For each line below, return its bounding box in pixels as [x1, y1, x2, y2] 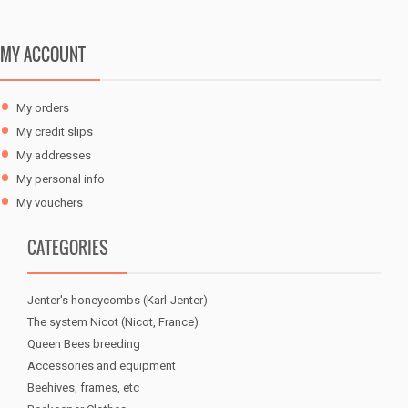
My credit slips [16, 125, 93, 138]
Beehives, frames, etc [27, 381, 139, 394]
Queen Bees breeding [27, 337, 140, 351]
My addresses [16, 148, 91, 162]
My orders [16, 101, 69, 115]
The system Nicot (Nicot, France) [27, 315, 199, 329]
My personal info [16, 172, 105, 186]
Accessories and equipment [27, 359, 176, 372]
